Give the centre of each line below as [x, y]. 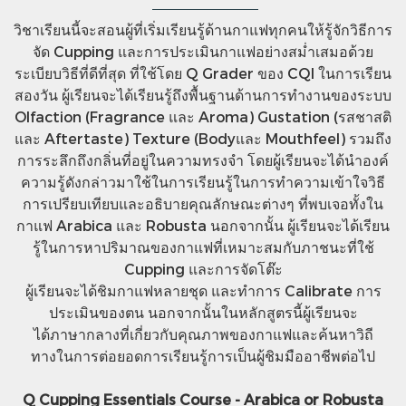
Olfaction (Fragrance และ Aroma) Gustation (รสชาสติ [203, 117]
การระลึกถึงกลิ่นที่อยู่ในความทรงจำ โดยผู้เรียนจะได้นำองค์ [203, 160]
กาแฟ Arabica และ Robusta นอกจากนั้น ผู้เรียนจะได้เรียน [203, 226]
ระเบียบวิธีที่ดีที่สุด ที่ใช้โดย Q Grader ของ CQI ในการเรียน [203, 73]
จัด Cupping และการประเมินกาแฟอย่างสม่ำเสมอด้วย [203, 52]
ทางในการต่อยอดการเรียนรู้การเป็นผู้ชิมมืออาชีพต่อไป [203, 356]
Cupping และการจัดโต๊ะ [203, 269]
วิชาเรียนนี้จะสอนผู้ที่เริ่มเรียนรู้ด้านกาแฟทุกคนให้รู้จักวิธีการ [203, 30]
